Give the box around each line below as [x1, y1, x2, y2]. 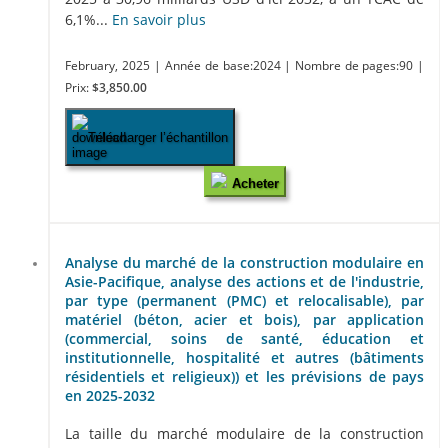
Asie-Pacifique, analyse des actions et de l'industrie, [65, 271, 424, 291]
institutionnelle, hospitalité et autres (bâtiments [65, 347, 424, 367]
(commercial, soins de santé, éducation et [65, 328, 424, 348]
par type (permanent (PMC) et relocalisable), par [65, 290, 424, 310]
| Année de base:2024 [154, 58, 285, 74]
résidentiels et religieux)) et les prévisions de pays [65, 366, 424, 386]
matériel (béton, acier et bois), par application [65, 309, 424, 329]
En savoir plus [112, 10, 206, 30]
